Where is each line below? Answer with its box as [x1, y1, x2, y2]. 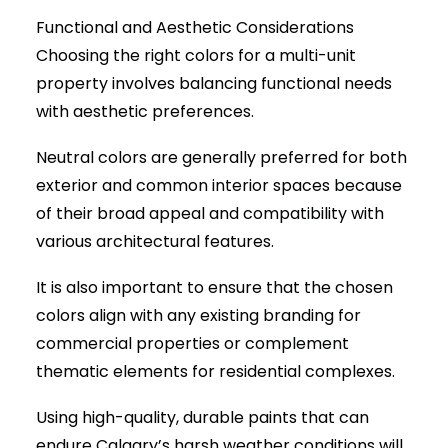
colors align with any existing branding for [36, 304, 361, 327]
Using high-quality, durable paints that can [36, 406, 369, 429]
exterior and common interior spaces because [36, 174, 402, 197]
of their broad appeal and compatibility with [36, 202, 384, 225]
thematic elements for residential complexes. [36, 360, 395, 383]
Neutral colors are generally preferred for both [36, 146, 407, 169]
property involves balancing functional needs [36, 72, 392, 95]
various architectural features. [36, 230, 274, 253]
